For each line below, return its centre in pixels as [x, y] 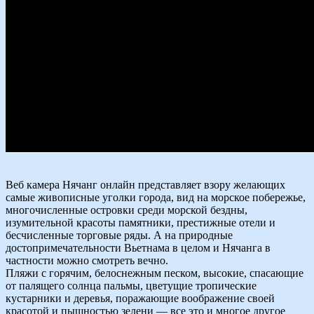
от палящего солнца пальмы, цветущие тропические [131, 286]
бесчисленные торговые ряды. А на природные [119, 235]
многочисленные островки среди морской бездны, [127, 210]
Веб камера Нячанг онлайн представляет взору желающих [145, 185]
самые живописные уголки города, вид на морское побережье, [156, 198]
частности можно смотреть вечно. [87, 261]
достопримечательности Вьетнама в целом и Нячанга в [138, 248]
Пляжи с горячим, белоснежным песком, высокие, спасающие [155, 273]
